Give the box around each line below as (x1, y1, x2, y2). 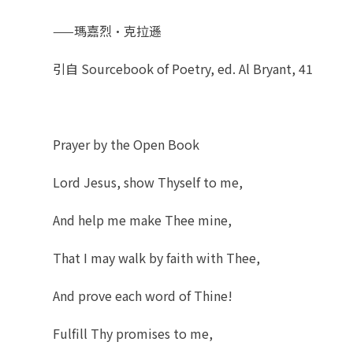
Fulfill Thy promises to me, (53, 323, 214, 343)
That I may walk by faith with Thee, (53, 247, 261, 267)
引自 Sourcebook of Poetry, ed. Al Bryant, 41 (53, 58, 314, 78)
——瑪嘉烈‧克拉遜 (53, 20, 162, 40)
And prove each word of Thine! (53, 285, 233, 305)
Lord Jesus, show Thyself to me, (53, 172, 243, 191)
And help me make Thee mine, (53, 210, 232, 229)
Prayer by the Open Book (53, 134, 200, 154)
